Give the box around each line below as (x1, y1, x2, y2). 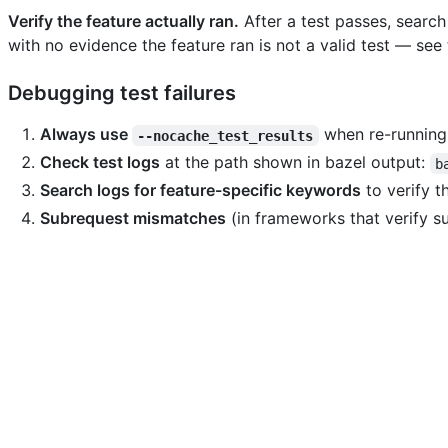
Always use (40, 124, 132, 145)
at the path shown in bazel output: (160, 152, 430, 173)
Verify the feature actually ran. (8, 11, 239, 32)
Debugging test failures (8, 81, 236, 106)
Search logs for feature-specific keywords (40, 180, 361, 201)
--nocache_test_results (137, 127, 314, 144)
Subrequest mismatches (40, 208, 226, 229)
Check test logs (40, 152, 160, 173)
